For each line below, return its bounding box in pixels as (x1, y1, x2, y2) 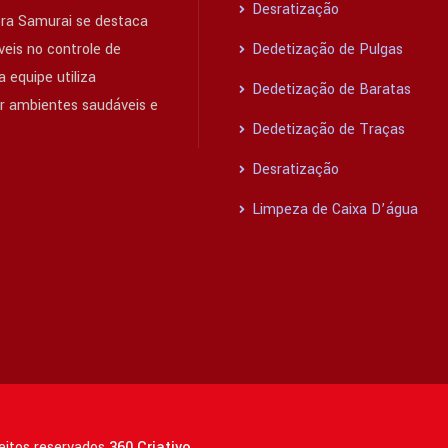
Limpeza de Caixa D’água (248, 199, 418, 221)
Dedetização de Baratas (248, 79, 411, 101)
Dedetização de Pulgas (248, 39, 403, 61)
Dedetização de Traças (248, 119, 405, 141)
